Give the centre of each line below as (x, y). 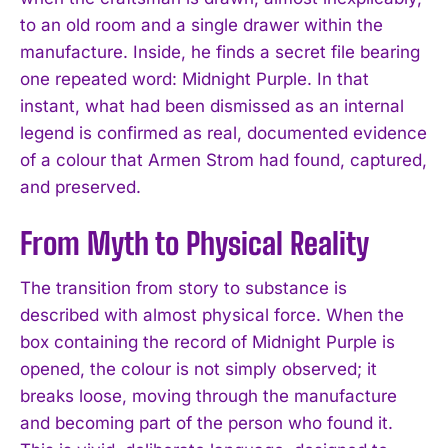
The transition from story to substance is (183, 287)
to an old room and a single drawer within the (201, 24)
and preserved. (80, 186)
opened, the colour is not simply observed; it (198, 368)
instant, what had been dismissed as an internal (212, 105)
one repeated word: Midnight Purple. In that (194, 78)
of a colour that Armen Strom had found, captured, (223, 159)
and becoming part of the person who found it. (206, 422)
